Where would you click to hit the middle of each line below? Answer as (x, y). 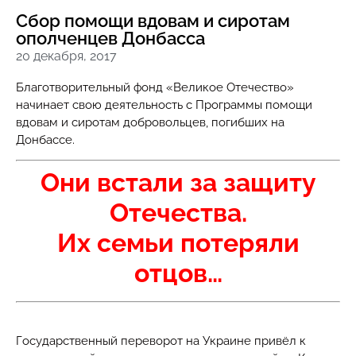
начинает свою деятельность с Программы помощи (164, 105)
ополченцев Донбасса (110, 38)
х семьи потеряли (188, 243)
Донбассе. (45, 140)
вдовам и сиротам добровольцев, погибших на (150, 122)
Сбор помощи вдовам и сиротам (153, 21)
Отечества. (178, 213)
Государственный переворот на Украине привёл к (163, 341)
